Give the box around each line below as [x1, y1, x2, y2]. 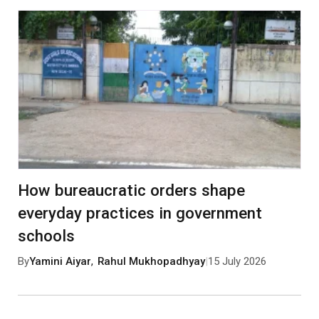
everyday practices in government [17, 203, 262, 222]
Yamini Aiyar [28, 255, 91, 268]
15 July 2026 [208, 255, 267, 268]
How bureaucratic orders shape [17, 180, 245, 199]
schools [17, 226, 75, 245]
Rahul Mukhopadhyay [98, 255, 206, 268]
